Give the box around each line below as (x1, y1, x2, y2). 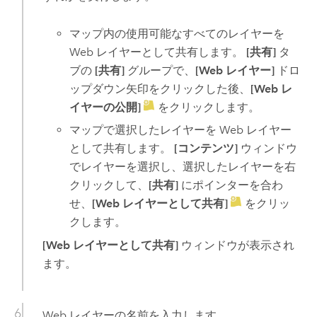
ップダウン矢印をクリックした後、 (69, 81, 251, 96)
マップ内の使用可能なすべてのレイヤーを (69, 26, 285, 40)
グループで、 (125, 63, 196, 77)
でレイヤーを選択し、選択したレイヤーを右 (69, 160, 296, 174)
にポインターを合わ (178, 178, 284, 192)
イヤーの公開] (69, 100, 142, 114)
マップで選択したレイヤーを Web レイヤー (69, 123, 292, 137)
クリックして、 (69, 178, 149, 192)
